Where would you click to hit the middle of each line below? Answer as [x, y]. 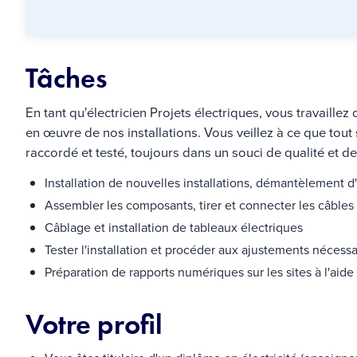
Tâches [67, 78]
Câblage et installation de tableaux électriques [174, 227]
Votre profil [94, 324]
